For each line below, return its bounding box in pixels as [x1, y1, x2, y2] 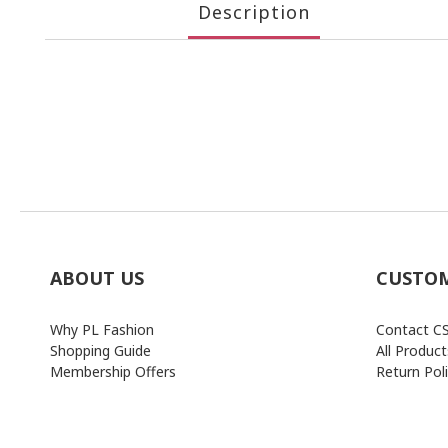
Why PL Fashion [50, 320, 154, 339]
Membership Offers [50, 362, 176, 381]
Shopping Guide [50, 341, 151, 360]
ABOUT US [50, 266, 144, 290]
